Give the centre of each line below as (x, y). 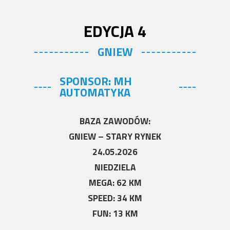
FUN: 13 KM (115, 213)
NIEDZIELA (115, 167)
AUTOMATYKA (95, 92)
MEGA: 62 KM (115, 182)
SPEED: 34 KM (115, 198)
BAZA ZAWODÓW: (115, 121)
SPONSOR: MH (96, 81)
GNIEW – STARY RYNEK (115, 136)
